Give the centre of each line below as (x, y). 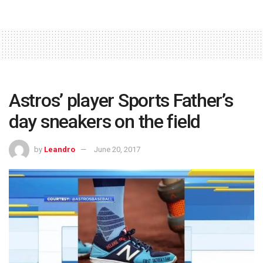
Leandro (60, 149)
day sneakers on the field (104, 122)
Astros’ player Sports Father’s (121, 101)
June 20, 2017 (117, 149)
